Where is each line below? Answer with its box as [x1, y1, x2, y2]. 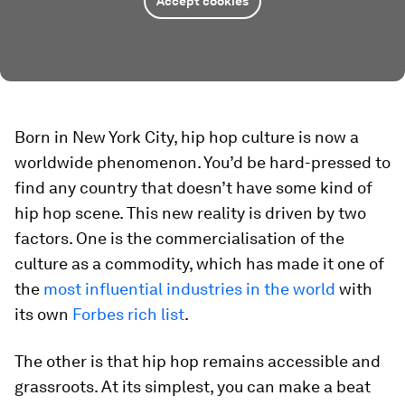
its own [14, 305, 72, 324]
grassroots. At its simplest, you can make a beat [14, 377, 371, 396]
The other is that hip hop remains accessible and [14, 352, 381, 371]
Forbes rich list [72, 305, 184, 324]
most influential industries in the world [43, 279, 335, 298]
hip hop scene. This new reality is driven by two [14, 203, 366, 222]
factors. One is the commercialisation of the [14, 229, 344, 248]
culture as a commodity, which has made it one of [14, 254, 384, 273]
